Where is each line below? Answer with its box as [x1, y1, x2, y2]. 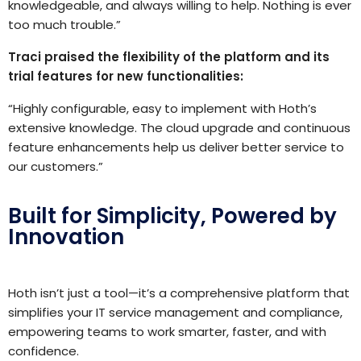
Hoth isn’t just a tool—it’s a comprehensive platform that [8, 284, 350, 301]
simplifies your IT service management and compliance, [8, 303, 342, 321]
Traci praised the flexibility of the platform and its [8, 48, 330, 65]
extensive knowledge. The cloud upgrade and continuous [8, 118, 351, 136]
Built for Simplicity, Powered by [8, 201, 337, 230]
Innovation [8, 222, 124, 251]
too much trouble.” [8, 15, 121, 33]
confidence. [8, 342, 79, 359]
